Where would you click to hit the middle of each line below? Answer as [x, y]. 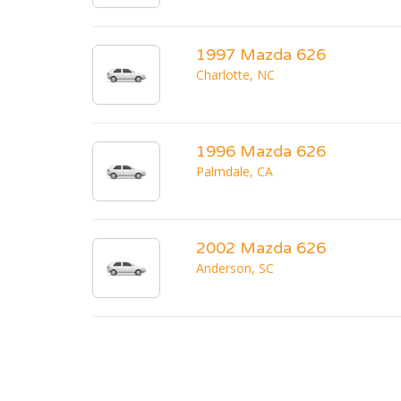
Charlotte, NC [235, 75]
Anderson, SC [235, 269]
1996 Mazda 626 [261, 152]
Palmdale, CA [235, 172]
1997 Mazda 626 [261, 55]
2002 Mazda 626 [261, 248]
